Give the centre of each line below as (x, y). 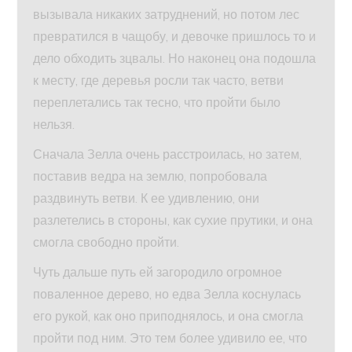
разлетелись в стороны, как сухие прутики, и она (173, 220)
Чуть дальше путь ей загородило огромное (158, 272)
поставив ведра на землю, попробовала (150, 176)
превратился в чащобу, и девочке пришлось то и (175, 37)
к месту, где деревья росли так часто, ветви (159, 81)
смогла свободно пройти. (106, 242)
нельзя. (54, 125)
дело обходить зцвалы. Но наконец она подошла (175, 59)
